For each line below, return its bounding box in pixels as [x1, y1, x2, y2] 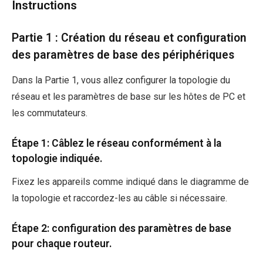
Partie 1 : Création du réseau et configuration [12, 31, 247, 45]
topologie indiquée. [12, 152, 103, 164]
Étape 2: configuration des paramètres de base [12, 222, 231, 234]
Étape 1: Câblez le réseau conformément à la [12, 137, 221, 149]
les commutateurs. [12, 107, 87, 119]
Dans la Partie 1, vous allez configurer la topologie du [12, 74, 230, 86]
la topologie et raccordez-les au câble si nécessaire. [12, 193, 227, 204]
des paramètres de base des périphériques [12, 48, 234, 62]
